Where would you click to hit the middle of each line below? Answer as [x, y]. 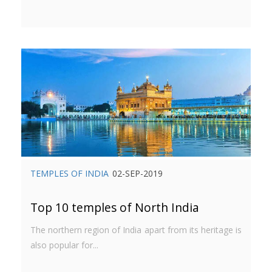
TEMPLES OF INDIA [70, 173]
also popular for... [64, 245]
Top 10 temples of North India [115, 207]
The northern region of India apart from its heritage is [136, 229]
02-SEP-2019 [138, 173]
